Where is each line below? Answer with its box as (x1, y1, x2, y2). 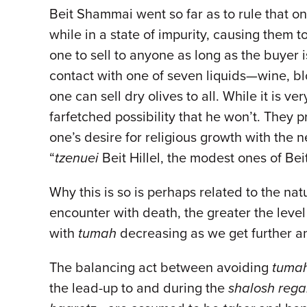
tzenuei (55, 150, 99, 167)
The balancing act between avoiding (49, 260, 272, 276)
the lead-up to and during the (49, 280, 228, 297)
